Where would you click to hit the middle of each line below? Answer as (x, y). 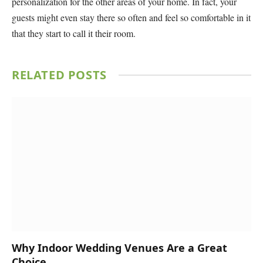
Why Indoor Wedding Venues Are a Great (119, 248)
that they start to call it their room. (74, 33)
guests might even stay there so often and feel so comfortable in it (131, 17)
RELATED (40, 75)
